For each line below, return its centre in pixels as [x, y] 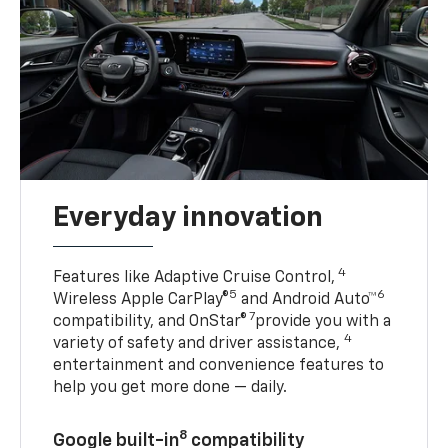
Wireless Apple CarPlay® [141, 299]
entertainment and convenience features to [219, 365]
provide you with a [323, 321]
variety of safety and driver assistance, [199, 343]
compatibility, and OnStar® [150, 321]
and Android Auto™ [307, 299]
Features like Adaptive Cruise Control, [194, 277]
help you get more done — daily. [170, 387]
